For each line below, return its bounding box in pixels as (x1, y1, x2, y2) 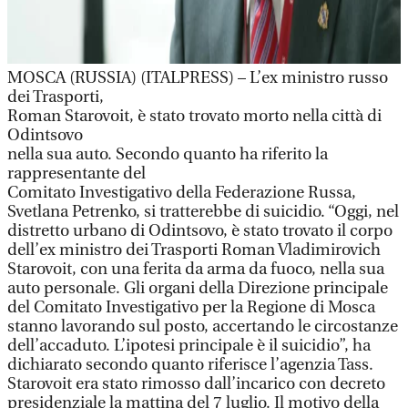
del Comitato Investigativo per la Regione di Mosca (7, 298, 375, 317)
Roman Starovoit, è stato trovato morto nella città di (7, 107, 382, 126)
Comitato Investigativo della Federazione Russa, (7, 183, 356, 202)
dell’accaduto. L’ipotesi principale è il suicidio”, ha (7, 336, 371, 355)
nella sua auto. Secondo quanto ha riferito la (7, 145, 328, 164)
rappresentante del (7, 164, 146, 183)
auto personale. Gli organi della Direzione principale (7, 279, 388, 298)
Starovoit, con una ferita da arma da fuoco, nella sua (7, 260, 384, 279)
